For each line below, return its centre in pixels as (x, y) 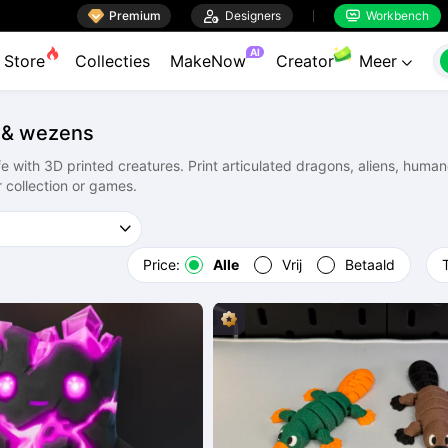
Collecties (112, 61)
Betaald (370, 264)
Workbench (394, 15)
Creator (305, 61)
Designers (250, 15)
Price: (161, 264)
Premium (135, 15)
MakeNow (208, 61)
